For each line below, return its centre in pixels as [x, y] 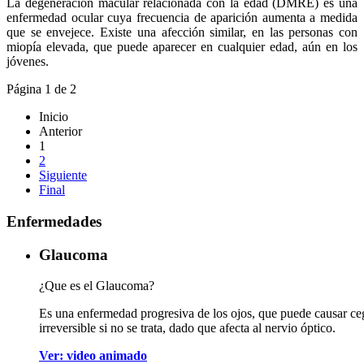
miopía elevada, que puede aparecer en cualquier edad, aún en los [182, 47]
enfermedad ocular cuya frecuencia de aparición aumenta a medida [182, 18]
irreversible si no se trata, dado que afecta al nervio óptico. [187, 328]
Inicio [54, 117]
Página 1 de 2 [41, 89]
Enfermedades [54, 221]
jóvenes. [28, 62]
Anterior [61, 132]
